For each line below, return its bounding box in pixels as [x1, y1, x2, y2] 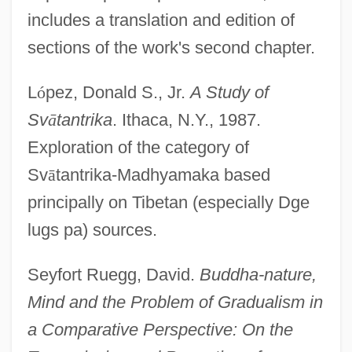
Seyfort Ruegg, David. [27, 264, 200, 284]
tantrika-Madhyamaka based [55, 164, 270, 185]
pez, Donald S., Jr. [45, 82, 190, 102]
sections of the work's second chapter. [27, 37, 315, 57]
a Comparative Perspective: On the [27, 319, 293, 339]
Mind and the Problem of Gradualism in [27, 291, 323, 312]
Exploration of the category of [27, 137, 249, 157]
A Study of [189, 82, 269, 102]
